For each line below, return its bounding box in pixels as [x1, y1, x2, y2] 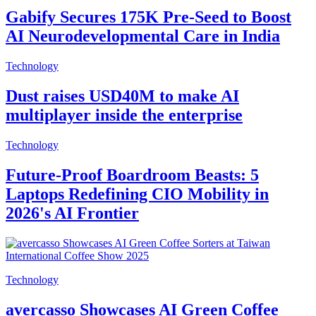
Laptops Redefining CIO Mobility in [6, 184, 269, 203]
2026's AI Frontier [6, 203, 139, 222]
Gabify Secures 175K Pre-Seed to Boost [6, 8, 291, 27]
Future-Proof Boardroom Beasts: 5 [6, 165, 259, 184]
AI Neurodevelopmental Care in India [6, 27, 280, 46]
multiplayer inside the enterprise [6, 106, 243, 125]
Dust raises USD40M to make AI [6, 87, 239, 106]
